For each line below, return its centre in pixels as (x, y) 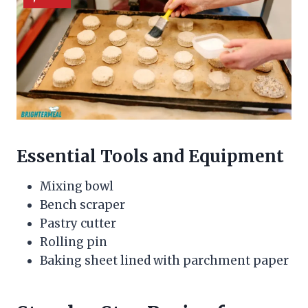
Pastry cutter (78, 223)
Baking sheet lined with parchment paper (164, 260)
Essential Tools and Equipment (150, 156)
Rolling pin (74, 242)
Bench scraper (82, 205)
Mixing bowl (77, 186)
